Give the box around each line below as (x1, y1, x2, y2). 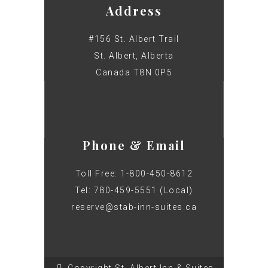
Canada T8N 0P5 (96, 68, 172, 78)
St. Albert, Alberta (94, 51, 174, 61)
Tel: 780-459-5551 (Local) (75, 185, 193, 196)
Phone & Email (83, 137, 185, 154)
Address (106, 2, 162, 19)
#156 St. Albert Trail (89, 34, 179, 44)
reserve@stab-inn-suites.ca (71, 202, 197, 212)
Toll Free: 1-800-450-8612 (75, 169, 193, 179)
